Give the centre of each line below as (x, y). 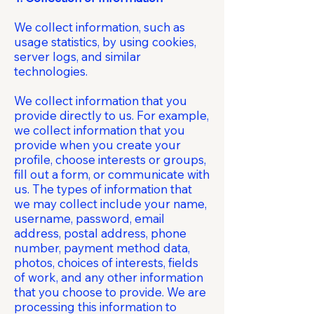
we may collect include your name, (110, 204)
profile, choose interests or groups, (110, 159)
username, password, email (89, 218)
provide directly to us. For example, (111, 115)
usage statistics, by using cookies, (105, 42)
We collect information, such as (100, 27)
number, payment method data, (102, 248)
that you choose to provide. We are (110, 292)
